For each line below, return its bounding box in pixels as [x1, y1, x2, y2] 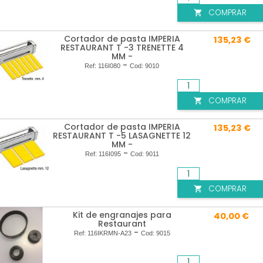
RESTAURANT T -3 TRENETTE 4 [60, 42, 184, 54]
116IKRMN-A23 [87, 230, 131, 237]
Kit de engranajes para [72, 209, 171, 221]
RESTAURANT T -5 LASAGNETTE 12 [53, 130, 191, 142]
